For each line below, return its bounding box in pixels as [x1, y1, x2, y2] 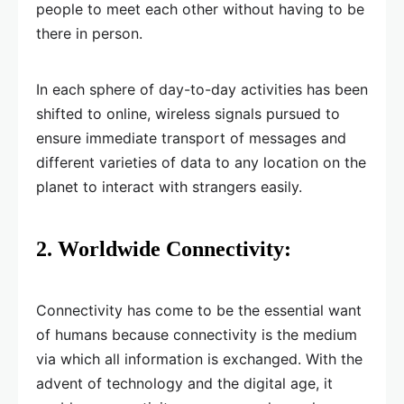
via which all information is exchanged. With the [36, 350, 363, 369]
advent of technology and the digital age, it [36, 374, 333, 393]
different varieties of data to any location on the [36, 153, 366, 172]
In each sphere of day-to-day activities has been [36, 80, 368, 99]
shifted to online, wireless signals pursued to [36, 105, 340, 124]
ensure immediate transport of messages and [36, 129, 346, 148]
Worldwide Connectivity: [58, 237, 291, 262]
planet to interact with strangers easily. [36, 178, 302, 197]
